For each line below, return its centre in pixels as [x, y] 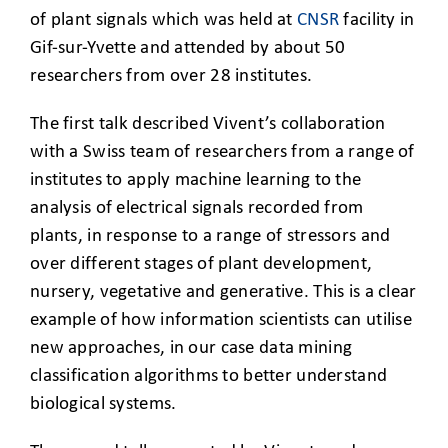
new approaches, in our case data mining [191, 348]
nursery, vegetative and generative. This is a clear [223, 292]
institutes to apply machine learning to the [196, 180]
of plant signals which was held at [163, 20]
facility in [377, 20]
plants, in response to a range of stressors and [210, 236]
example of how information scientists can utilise [221, 320]
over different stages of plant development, [201, 264]
